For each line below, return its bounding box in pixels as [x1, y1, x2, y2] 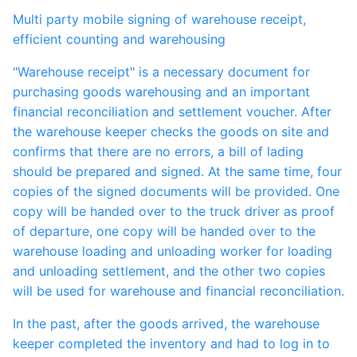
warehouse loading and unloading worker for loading [13, 243, 332, 260]
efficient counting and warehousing [13, 31, 226, 48]
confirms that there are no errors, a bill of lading [13, 143, 304, 160]
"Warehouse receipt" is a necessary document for [13, 64, 29, 80]
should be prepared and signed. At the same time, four [13, 163, 342, 180]
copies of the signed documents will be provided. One [13, 183, 339, 200]
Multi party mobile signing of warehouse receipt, [13, 11, 24, 28]
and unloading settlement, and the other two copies [13, 263, 325, 280]
